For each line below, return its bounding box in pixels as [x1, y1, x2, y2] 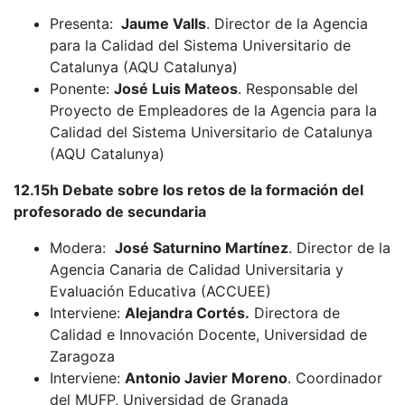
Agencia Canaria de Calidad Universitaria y [50, 260, 344, 278]
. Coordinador [287, 369, 382, 387]
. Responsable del [238, 80, 358, 98]
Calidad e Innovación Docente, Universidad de [50, 325, 367, 344]
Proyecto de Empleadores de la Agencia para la [50, 101, 377, 119]
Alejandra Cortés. [125, 304, 250, 322]
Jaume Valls [118, 14, 206, 33]
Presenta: [50, 14, 118, 33]
